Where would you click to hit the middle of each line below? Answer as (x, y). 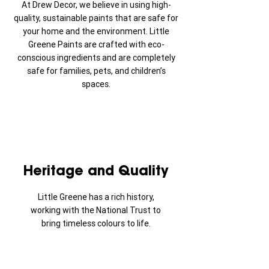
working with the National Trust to (96, 210)
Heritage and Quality (96, 171)
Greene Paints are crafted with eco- (96, 44)
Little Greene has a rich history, (96, 197)
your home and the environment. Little (96, 31)
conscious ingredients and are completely (96, 58)
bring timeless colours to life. (96, 223)
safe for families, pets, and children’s (96, 71)
